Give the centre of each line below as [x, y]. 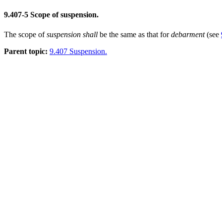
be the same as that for [134, 34]
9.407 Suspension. [78, 51]
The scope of [25, 34]
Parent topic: [26, 51]
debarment [188, 34]
